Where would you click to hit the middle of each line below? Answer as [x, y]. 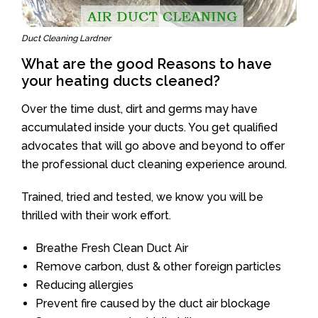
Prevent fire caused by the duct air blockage [153, 303]
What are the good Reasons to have [147, 64]
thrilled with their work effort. [96, 215]
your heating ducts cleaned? [121, 81]
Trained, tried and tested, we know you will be [142, 197]
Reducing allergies [84, 285]
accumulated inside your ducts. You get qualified [149, 127]
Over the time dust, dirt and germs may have [139, 109]
